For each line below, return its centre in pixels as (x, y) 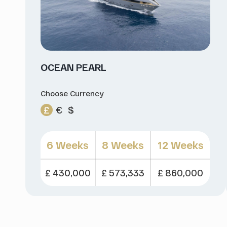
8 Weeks (123, 145)
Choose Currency (72, 93)
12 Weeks (180, 145)
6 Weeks (68, 145)
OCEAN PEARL (73, 67)
